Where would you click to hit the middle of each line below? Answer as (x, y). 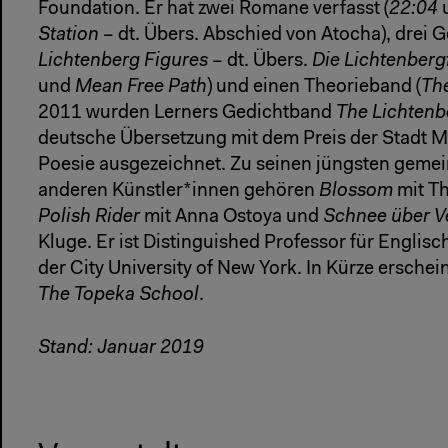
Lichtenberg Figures (123, 61)
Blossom (356, 191)
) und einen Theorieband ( (314, 87)
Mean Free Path (141, 87)
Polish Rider (89, 217)
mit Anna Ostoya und (231, 217)
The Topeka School (118, 295)
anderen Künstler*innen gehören (178, 191)
